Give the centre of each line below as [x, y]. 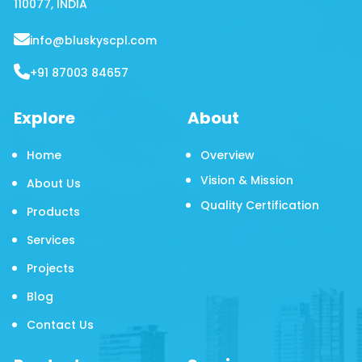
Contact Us [60, 325]
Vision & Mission [247, 180]
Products [53, 212]
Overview [227, 155]
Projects [50, 268]
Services [51, 240]
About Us [53, 183]
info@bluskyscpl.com [93, 40]
